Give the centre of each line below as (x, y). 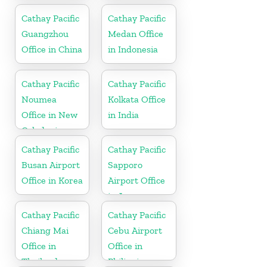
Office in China (52, 49)
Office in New (49, 114)
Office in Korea (52, 180)
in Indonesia (133, 49)
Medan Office (136, 33)
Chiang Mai (45, 230)
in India (124, 114)
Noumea (39, 99)
